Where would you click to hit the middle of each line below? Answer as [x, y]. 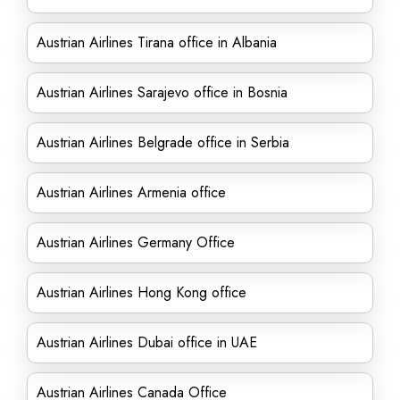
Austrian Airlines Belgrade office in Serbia [163, 142]
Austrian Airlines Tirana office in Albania [157, 42]
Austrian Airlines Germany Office [136, 242]
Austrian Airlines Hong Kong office [142, 292]
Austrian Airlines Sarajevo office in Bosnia [162, 92]
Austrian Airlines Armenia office [131, 192]
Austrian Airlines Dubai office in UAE [147, 342]
